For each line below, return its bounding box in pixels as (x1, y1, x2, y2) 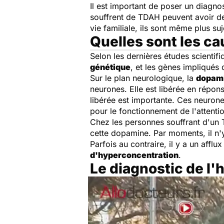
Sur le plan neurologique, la (90, 73, 196, 83)
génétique (90, 62, 130, 72)
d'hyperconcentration (90, 150, 178, 160)
